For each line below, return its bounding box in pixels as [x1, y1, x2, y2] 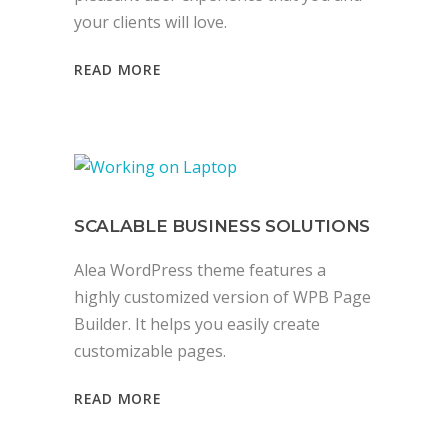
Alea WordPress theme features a [74, 258, 326, 281]
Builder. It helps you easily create [74, 312, 320, 335]
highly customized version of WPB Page [74, 285, 371, 308]
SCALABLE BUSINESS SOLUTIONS [74, 215, 370, 236]
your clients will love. [74, 10, 227, 33]
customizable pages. [74, 339, 226, 362]
